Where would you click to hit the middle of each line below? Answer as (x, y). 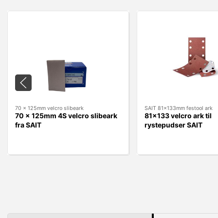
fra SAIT (28, 125)
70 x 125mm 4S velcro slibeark (66, 116)
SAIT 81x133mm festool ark (179, 108)
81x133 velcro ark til (178, 116)
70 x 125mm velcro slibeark (49, 108)
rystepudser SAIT (173, 125)
